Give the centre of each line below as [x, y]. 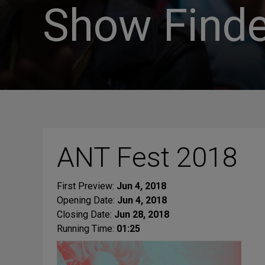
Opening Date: [87, 200]
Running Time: [87, 229]
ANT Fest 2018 [147, 157]
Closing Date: [85, 214]
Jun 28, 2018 [142, 214]
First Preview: [87, 186]
